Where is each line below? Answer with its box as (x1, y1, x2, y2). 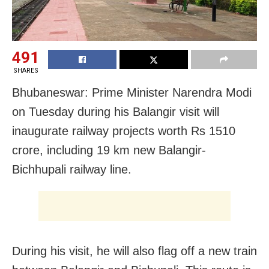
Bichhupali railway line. (12, 163, 131, 177)
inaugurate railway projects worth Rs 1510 (12, 124, 235, 138)
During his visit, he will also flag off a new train (12, 244, 257, 258)
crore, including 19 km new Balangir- (12, 144, 206, 157)
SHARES (13, 67, 38, 75)
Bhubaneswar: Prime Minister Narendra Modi (12, 86, 252, 100)
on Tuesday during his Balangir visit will (12, 105, 219, 119)
